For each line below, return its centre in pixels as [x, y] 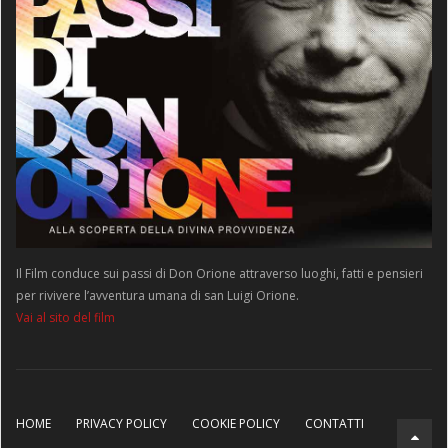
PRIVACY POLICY [121, 424]
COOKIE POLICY [236, 424]
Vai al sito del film [65, 318]
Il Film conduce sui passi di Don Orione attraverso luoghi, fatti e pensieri [219, 274]
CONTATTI [334, 424]
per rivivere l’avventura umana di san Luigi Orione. [157, 296]
